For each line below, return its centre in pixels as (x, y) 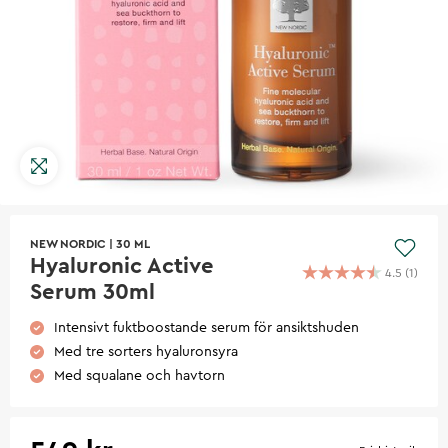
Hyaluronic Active (122, 265)
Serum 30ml (92, 291)
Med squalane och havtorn (139, 375)
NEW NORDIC (68, 243)
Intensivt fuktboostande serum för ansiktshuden (206, 327)
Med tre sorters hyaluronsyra (146, 351)
